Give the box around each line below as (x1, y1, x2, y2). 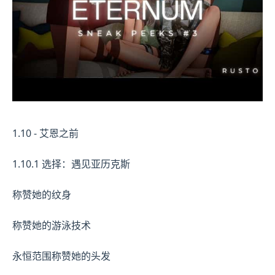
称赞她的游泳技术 (12, 218, 91, 232)
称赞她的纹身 (12, 187, 71, 201)
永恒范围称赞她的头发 (12, 249, 110, 263)
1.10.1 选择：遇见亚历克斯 (12, 157, 130, 171)
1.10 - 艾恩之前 (12, 126, 79, 140)
